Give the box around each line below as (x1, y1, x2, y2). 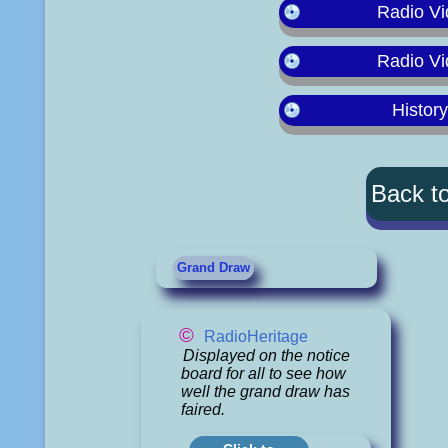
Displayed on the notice (182, 346, 350, 364)
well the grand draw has (181, 382, 351, 400)
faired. (181, 400, 226, 418)
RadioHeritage (204, 327, 309, 345)
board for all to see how (181, 364, 347, 382)
